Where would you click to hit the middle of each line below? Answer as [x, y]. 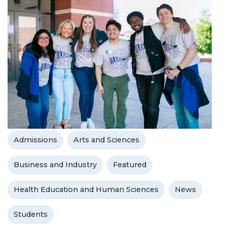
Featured [130, 165]
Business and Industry [55, 165]
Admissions [35, 140]
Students [31, 215]
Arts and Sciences [106, 140]
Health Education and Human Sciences [86, 190]
